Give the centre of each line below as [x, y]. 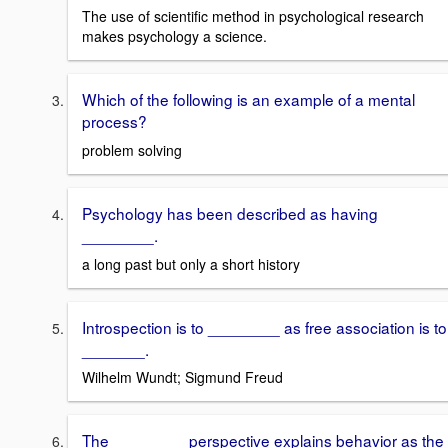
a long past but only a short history [191, 263]
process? [114, 121]
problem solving [132, 150]
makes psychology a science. [174, 36]
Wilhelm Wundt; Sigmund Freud [182, 377]
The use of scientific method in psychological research [253, 16]
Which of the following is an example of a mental [248, 99]
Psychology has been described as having [230, 213]
